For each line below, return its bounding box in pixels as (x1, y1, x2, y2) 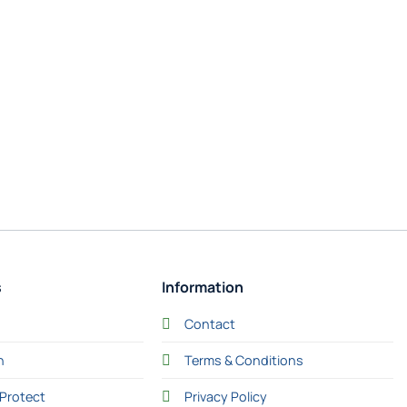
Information (161, 277, 243, 298)
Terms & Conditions (184, 352, 303, 370)
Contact (184, 315, 235, 333)
